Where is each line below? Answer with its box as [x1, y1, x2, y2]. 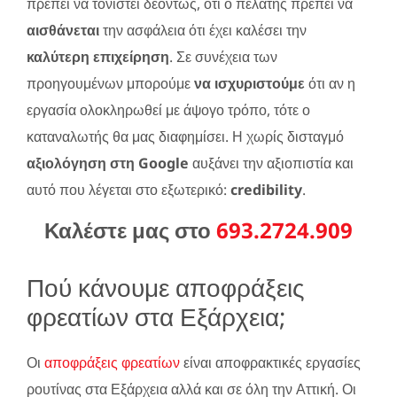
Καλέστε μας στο [44, 214, 216, 245]
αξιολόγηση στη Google [27, 152, 189, 173]
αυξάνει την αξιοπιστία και [189, 152, 354, 173]
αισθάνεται [27, 19, 99, 40]
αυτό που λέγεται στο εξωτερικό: [27, 179, 230, 199]
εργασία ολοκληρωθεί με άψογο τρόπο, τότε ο [27, 99, 310, 120]
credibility [230, 179, 302, 199]
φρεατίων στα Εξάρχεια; [27, 299, 286, 333]
